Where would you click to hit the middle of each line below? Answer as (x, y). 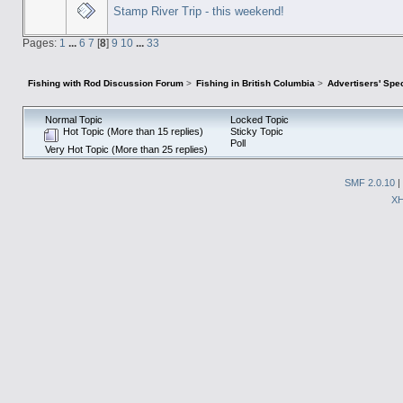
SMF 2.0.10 (370, 182)
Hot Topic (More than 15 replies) (132, 131)
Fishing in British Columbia (256, 84)
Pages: (40, 42)
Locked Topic (259, 119)
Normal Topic (73, 119)
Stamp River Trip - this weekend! (198, 11)
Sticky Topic (256, 131)
